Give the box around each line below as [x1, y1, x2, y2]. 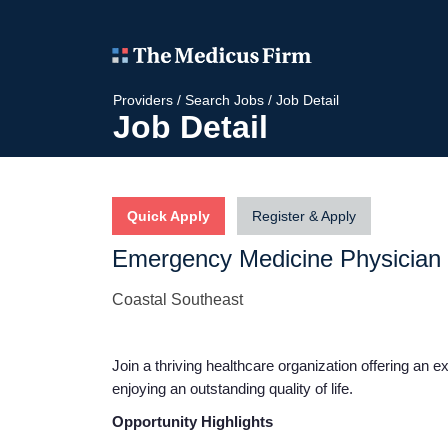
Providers [113, 91, 173, 108]
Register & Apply [252, 207, 356, 224]
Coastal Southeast [112, 290, 243, 308]
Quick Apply [127, 207, 210, 224]
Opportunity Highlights [112, 412, 273, 430]
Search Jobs [185, 91, 264, 108]
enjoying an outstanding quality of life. [112, 379, 353, 397]
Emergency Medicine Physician [112, 244, 441, 272]
